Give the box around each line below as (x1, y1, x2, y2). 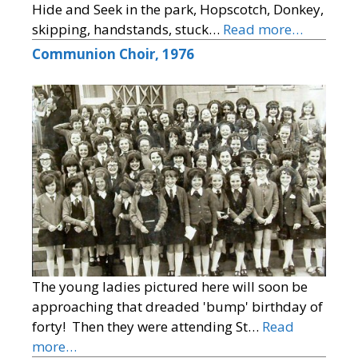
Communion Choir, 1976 (32, 45, 194, 64)
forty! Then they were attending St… (32, 317, 262, 336)
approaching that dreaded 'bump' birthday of (32, 297, 323, 316)
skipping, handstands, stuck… (32, 20, 223, 39)
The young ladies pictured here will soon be (32, 277, 308, 296)
